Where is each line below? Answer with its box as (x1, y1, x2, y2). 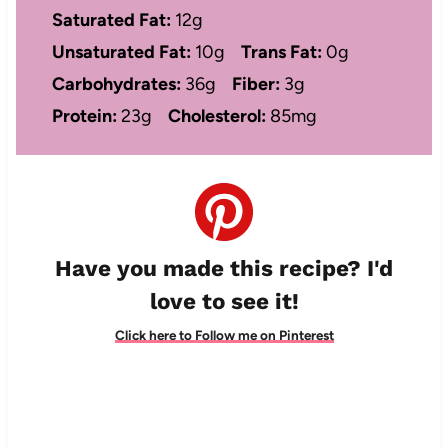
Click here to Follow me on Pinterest (114, 327, 334, 344)
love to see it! (149, 287, 299, 314)
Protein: (51, 105, 117, 128)
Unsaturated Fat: (51, 41, 191, 64)
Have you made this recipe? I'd (55, 254, 393, 281)
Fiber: (231, 73, 280, 96)
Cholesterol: (167, 105, 266, 128)
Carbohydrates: (51, 73, 181, 96)
